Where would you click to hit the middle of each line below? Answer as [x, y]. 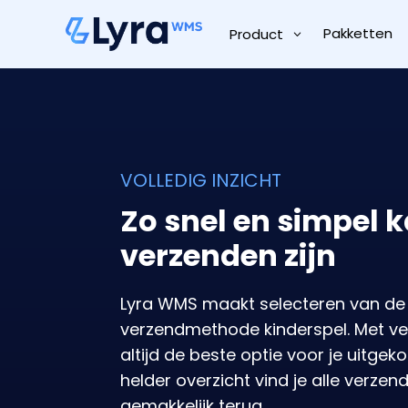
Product [256, 34]
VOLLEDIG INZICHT [201, 180]
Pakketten [358, 33]
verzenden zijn [228, 255]
